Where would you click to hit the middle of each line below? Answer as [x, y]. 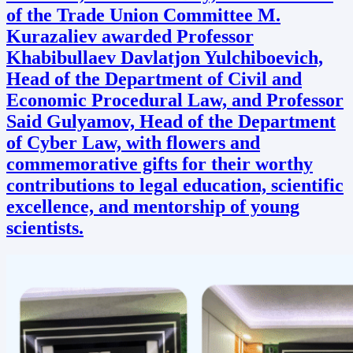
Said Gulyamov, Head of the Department [171, 121]
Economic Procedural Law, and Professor [175, 100]
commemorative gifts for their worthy [160, 163]
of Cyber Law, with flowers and [133, 142]
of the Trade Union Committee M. [143, 15]
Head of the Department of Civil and [154, 78]
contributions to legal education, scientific [175, 185]
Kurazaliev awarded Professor [130, 36]
